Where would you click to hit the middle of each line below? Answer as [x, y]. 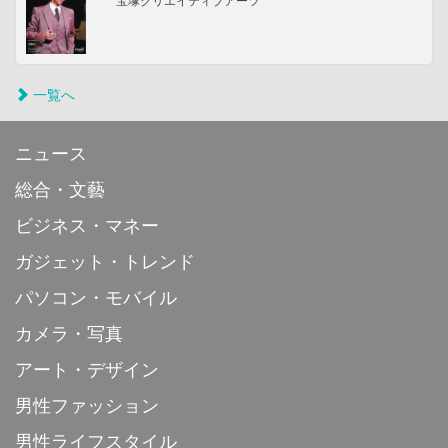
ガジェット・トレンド [105, 261]
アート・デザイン [87, 369]
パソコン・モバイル [96, 297]
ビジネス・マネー [87, 225]
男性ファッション [87, 405]
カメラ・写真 [69, 333]
